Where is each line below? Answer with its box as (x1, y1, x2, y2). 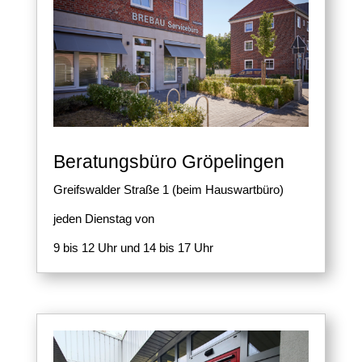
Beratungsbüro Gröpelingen (53, 150, 284, 172)
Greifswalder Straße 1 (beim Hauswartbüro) (53, 182, 284, 196)
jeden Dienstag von (53, 211, 154, 225)
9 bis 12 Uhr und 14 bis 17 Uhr (53, 240, 213, 255)
